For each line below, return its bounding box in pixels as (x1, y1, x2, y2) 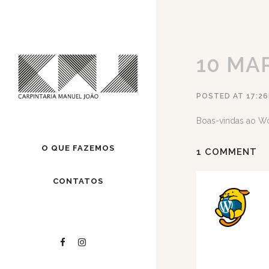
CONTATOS (53, 177, 103, 186)
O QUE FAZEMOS (41, 144, 115, 153)
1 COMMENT (196, 147, 257, 157)
